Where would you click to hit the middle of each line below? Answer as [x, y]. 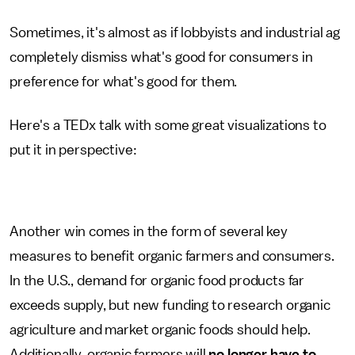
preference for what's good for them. [124, 82]
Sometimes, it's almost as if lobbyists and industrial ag [175, 32]
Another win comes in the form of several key [149, 231]
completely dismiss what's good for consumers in [161, 57]
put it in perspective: [73, 150]
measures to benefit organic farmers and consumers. [172, 256]
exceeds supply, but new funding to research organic [170, 305]
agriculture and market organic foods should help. [160, 330]
